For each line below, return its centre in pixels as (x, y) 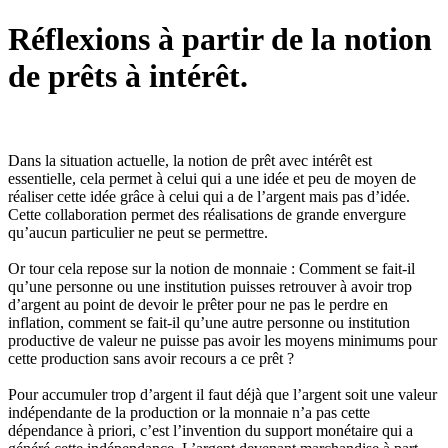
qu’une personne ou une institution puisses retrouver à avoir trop (210, 287)
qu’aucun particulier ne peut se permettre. (138, 233)
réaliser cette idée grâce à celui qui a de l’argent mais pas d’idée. (209, 197)
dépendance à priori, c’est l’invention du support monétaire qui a (210, 431)
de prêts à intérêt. (128, 75)
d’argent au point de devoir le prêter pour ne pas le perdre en (198, 305)
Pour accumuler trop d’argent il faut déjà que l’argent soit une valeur (222, 395)
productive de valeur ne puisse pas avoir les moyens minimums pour (222, 341)
